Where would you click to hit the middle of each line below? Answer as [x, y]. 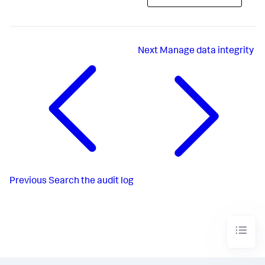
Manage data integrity [207, 51]
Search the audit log [91, 181]
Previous [28, 181]
